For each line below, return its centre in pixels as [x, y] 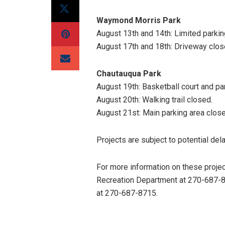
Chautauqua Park [129, 74]
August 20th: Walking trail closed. [154, 100]
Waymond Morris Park [139, 20]
